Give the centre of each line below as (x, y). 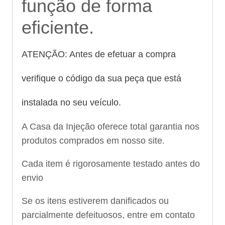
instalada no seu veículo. (71, 103)
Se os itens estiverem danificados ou (95, 201)
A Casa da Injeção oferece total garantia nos (110, 127)
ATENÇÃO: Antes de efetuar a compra (99, 54)
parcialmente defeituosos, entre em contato (108, 215)
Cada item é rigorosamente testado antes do (111, 164)
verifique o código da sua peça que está (101, 79)
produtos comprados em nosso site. (93, 141)
